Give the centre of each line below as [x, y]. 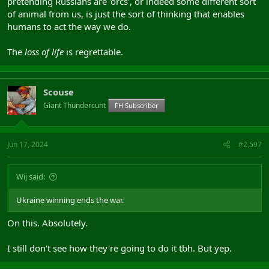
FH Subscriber [137, 105]
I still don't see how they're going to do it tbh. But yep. [119, 248]
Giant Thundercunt [74, 105]
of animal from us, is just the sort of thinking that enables [126, 14]
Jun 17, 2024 [28, 145]
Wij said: [31, 177]
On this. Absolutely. [47, 222]
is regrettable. [95, 51]
